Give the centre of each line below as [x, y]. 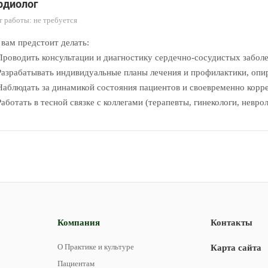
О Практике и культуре [96, 247]
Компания [79, 223]
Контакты [232, 223]
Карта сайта [236, 248]
